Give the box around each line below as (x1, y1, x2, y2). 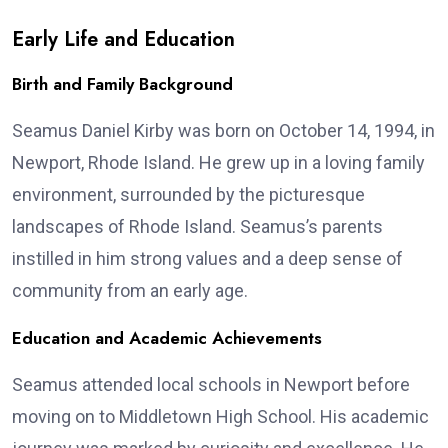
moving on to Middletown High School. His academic (12, 406, 429, 428)
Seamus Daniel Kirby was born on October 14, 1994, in (12, 120, 435, 142)
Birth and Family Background (12, 72, 233, 97)
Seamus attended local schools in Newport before (12, 374, 410, 396)
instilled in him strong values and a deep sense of (12, 248, 403, 270)
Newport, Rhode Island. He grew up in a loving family (12, 152, 425, 174)
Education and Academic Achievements (12, 326, 322, 351)
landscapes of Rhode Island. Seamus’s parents (12, 216, 383, 238)
